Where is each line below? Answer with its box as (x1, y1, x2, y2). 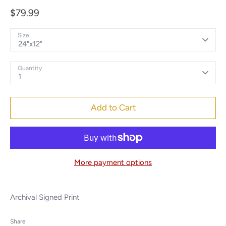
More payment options (74, 157, 152, 167)
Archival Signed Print (10, 192, 80, 202)
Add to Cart (90, 102, 136, 113)
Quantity (18, 64, 42, 72)
